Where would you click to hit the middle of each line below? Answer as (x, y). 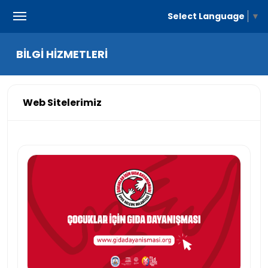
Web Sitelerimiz (62, 103)
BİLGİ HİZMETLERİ (62, 54)
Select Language (206, 16)
